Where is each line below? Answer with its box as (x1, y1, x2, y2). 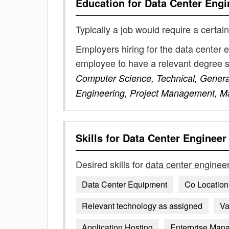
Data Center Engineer (123, 130, 226, 145)
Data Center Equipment (82, 178, 167, 190)
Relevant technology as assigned (82, 200, 202, 212)
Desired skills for (76, 157, 146, 171)
